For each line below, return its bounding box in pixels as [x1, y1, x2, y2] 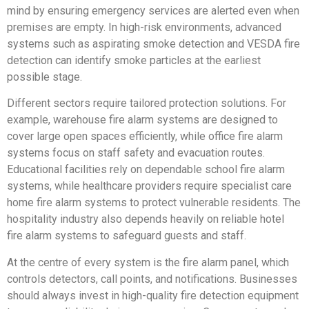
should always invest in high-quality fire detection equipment [7, 288, 299, 302]
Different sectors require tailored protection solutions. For [7, 97, 286, 110]
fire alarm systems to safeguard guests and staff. [7, 229, 246, 243]
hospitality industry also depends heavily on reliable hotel [7, 212, 284, 226]
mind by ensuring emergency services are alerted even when [7, 3, 299, 17]
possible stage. [7, 70, 82, 83]
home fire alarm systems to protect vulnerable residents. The [7, 196, 301, 210]
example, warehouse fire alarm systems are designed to [7, 113, 278, 127]
